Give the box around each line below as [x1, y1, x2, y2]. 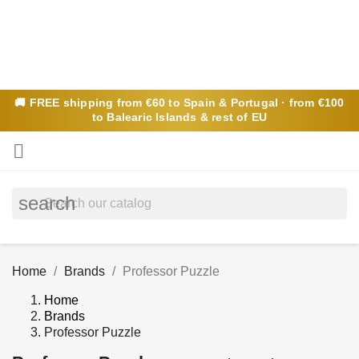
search [18, 192, 75, 214]
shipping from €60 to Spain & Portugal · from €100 [59, 97, 345, 109]
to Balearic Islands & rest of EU [91, 111, 268, 123]
